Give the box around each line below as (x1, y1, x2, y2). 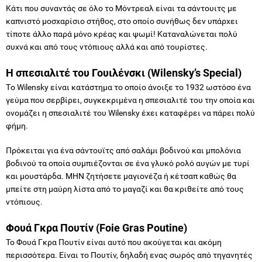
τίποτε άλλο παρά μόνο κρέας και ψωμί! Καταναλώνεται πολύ (6, 29, 237, 39)
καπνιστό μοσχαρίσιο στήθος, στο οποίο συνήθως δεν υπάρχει (6, 16, 238, 26)
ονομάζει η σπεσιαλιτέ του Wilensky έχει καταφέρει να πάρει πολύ (6, 108, 255, 118)
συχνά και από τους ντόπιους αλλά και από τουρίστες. (6, 42, 208, 51)
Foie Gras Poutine (99, 221, 184, 234)
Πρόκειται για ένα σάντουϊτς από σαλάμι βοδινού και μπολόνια (6, 145, 241, 155)
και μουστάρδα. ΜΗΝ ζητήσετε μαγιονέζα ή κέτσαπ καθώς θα (6, 171, 236, 181)
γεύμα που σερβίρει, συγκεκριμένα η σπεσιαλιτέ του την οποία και (6, 95, 255, 105)
